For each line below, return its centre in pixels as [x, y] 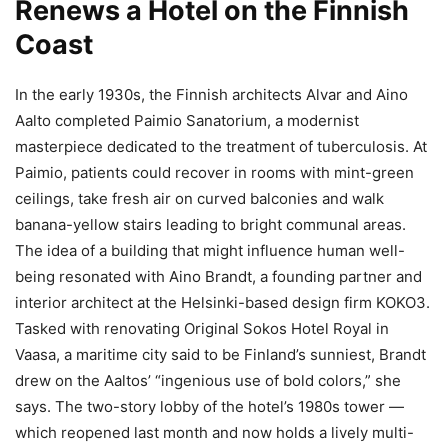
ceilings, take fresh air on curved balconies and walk [199, 198]
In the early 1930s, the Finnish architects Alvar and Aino [211, 94]
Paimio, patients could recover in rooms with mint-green [214, 172]
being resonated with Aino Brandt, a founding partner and [218, 276]
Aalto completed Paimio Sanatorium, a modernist [187, 120]
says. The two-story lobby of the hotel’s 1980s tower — [209, 406]
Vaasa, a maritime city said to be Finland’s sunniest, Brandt [220, 354]
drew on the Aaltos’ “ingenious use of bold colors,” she [208, 380]
